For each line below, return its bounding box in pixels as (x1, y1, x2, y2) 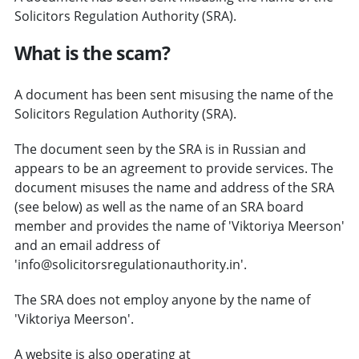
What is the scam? (14, 39, 171, 66)
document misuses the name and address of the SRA (14, 178, 334, 196)
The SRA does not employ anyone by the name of (14, 290, 310, 309)
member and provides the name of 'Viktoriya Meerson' (14, 216, 345, 235)
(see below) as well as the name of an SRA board (14, 197, 304, 216)
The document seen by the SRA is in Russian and (14, 139, 306, 158)
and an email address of (14, 236, 159, 254)
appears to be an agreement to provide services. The (14, 159, 333, 177)
